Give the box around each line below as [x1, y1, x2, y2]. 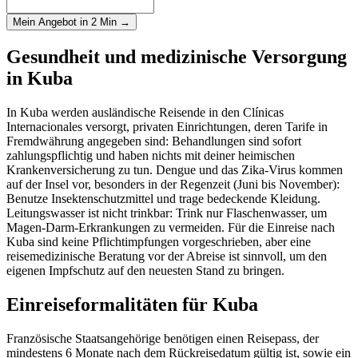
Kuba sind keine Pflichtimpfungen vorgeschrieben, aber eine [6, 235, 311, 249]
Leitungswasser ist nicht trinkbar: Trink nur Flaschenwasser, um [6, 206, 327, 221]
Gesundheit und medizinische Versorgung [6, 46, 347, 68]
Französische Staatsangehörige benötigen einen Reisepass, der [6, 331, 319, 345]
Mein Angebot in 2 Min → [13, 16, 130, 29]
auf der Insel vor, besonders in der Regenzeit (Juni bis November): [6, 177, 340, 192]
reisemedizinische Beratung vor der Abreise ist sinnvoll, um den [6, 249, 327, 264]
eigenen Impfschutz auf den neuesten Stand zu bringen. [6, 264, 284, 278]
